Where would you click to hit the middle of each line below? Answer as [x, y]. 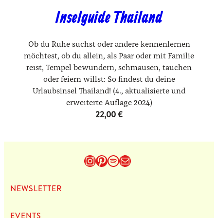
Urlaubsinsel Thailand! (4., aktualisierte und [109, 91]
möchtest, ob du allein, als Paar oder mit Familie [109, 56]
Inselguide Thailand [109, 19]
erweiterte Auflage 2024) [109, 103]
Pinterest [119, 160]
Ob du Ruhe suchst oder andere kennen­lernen [109, 45]
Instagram [110, 160]
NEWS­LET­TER [36, 189]
